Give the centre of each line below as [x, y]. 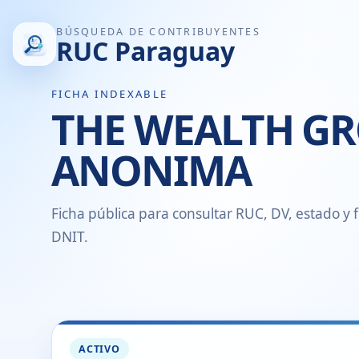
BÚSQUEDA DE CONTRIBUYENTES [158, 31]
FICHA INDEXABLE [110, 94]
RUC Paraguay [146, 50]
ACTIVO [99, 349]
